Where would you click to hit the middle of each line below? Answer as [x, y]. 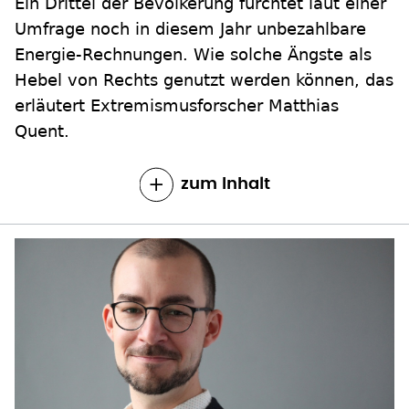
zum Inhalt [225, 104]
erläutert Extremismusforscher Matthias [177, 25]
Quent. [42, 50]
